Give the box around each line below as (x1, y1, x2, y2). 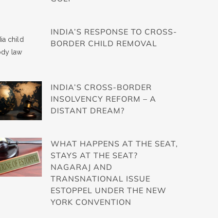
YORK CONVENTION (51, 197, 131, 207)
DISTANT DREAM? (51, 106, 125, 116)
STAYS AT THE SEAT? (51, 150, 138, 161)
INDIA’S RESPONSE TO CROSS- (51, 27, 177, 37)
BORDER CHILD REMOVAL (51, 38, 157, 49)
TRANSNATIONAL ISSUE (51, 174, 150, 184)
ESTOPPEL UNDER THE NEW (51, 185, 166, 196)
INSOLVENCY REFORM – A (51, 94, 156, 104)
